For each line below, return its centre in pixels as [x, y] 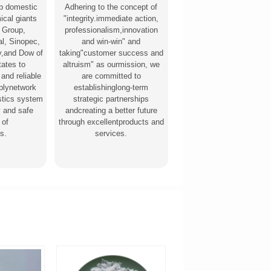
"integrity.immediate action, [111, 18]
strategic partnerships [111, 99]
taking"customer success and [111, 53]
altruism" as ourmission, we [111, 64]
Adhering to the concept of [111, 7]
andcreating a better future [111, 110]
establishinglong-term [111, 87]
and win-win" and [111, 41]
